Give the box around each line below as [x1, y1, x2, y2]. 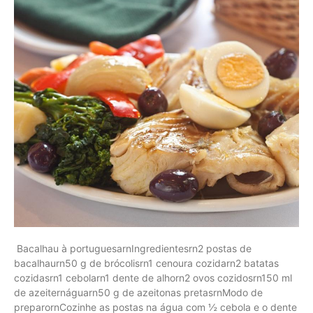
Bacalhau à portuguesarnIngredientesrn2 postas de [14, 242, 252, 254]
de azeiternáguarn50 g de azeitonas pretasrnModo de [14, 286, 263, 298]
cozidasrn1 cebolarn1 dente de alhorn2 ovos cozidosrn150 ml [14, 272, 292, 284]
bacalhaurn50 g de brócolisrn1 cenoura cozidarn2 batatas [14, 257, 279, 269]
